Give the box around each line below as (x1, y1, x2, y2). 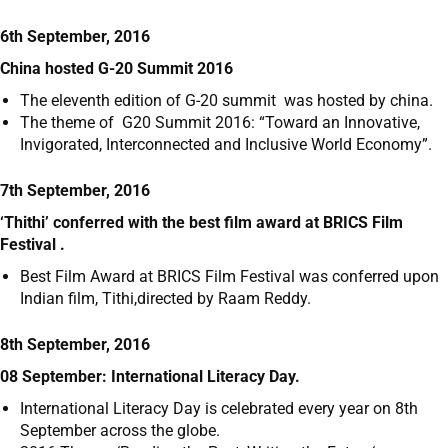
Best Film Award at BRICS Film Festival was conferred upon (20, 267, 439, 287)
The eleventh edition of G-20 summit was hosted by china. (20, 91, 433, 111)
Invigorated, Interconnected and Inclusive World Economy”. (20, 135, 432, 155)
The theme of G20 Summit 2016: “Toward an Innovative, (20, 113, 420, 133)
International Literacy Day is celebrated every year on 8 (20, 399, 404, 419)
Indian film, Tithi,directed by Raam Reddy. (20, 289, 311, 309)
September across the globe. (20, 421, 220, 441)
